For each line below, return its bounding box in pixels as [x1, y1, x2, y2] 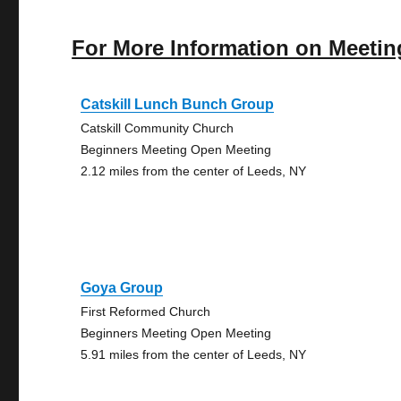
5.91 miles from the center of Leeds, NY [81, 347, 307, 362]
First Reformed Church [81, 304, 211, 319]
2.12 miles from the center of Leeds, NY [81, 164, 307, 178]
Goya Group [81, 280, 164, 295]
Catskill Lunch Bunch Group [81, 97, 275, 112]
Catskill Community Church [81, 121, 235, 135]
